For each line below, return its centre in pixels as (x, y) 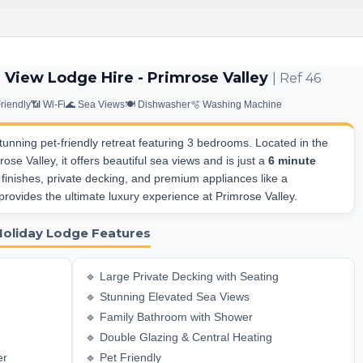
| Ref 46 (296, 78)
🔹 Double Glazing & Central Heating (179, 337)
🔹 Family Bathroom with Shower (169, 317)
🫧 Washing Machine (236, 105)
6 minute (292, 160)
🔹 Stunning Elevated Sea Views (167, 297)
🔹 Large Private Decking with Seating (182, 276)
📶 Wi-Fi (48, 105)
